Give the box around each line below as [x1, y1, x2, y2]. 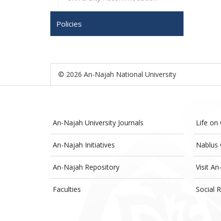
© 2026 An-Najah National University [58, 70, 176, 79]
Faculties [53, 184, 81, 194]
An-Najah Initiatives [53, 140, 115, 149]
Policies [56, 19, 82, 29]
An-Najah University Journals [53, 118, 144, 127]
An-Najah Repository [53, 162, 119, 172]
